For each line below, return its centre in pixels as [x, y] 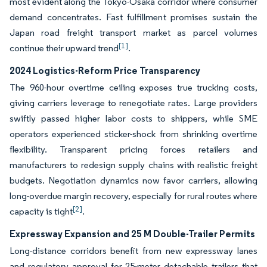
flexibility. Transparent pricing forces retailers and [133, 150]
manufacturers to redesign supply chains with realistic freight [133, 165]
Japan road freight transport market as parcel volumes [133, 33]
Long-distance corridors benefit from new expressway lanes [133, 251]
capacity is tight [41, 212]
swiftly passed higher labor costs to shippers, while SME [133, 119]
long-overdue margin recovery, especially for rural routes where [133, 196]
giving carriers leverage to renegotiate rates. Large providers [133, 103]
